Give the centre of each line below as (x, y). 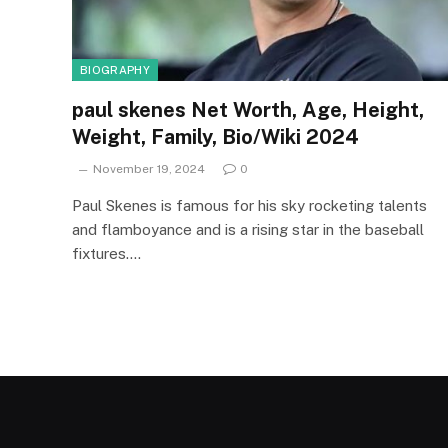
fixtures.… (106, 253)
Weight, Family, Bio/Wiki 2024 (215, 136)
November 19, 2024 (149, 168)
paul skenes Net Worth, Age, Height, (248, 109)
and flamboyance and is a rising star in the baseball (248, 229)
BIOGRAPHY (115, 69)
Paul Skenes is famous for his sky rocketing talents (249, 205)
